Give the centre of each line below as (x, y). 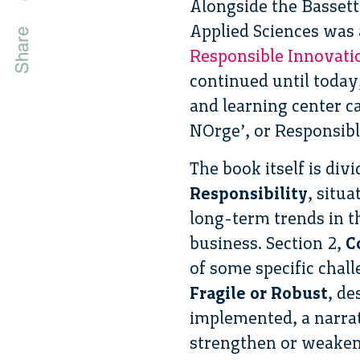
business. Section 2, (266, 243)
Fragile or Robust (259, 292)
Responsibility (249, 193)
